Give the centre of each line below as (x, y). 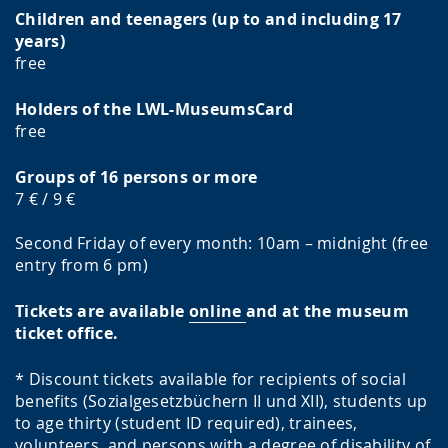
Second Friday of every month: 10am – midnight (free (222, 243)
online (217, 311)
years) (40, 41)
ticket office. (67, 333)
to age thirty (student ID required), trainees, (186, 423)
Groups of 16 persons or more (136, 177)
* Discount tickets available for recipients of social (210, 379)
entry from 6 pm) (81, 265)
